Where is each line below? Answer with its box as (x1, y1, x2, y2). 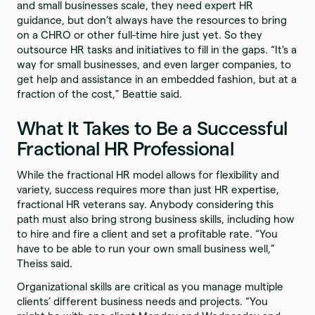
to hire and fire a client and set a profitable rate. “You (17, 228, 278, 240)
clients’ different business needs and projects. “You (17, 295, 269, 308)
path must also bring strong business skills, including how (17, 213, 295, 226)
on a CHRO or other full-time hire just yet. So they (17, 29, 263, 41)
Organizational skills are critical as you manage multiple (17, 281, 284, 293)
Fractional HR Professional (17, 138, 234, 160)
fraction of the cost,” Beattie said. (17, 88, 188, 101)
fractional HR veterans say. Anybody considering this (17, 198, 274, 211)
